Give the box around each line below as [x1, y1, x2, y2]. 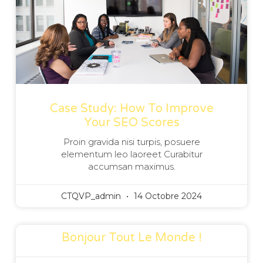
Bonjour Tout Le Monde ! [61, 230, 202, 245]
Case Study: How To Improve [49, 101, 214, 116]
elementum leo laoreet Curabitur [60, 148, 203, 160]
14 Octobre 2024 [131, 190, 202, 201]
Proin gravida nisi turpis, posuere [63, 136, 200, 147]
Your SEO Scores [83, 115, 180, 130]
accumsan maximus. [87, 160, 176, 172]
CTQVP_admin [61, 190, 123, 201]
